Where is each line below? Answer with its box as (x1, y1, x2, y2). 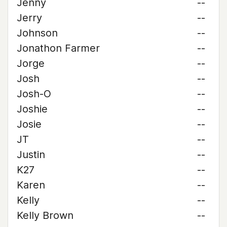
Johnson (17, 27, 58, 39)
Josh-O (17, 88, 51, 100)
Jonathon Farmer (17, 42, 100, 54)
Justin (17, 148, 45, 161)
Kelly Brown (17, 209, 73, 221)
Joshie (17, 103, 48, 115)
